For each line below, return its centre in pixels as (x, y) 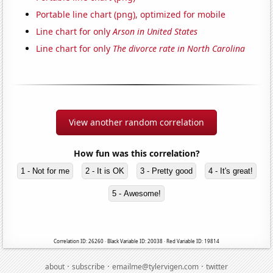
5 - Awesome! (136, 193)
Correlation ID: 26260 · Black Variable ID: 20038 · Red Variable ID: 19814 (136, 241)
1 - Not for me (45, 171)
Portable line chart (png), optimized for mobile (131, 14)
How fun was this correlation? (136, 153)
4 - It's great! (230, 171)
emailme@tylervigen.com (155, 266)
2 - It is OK (105, 171)
